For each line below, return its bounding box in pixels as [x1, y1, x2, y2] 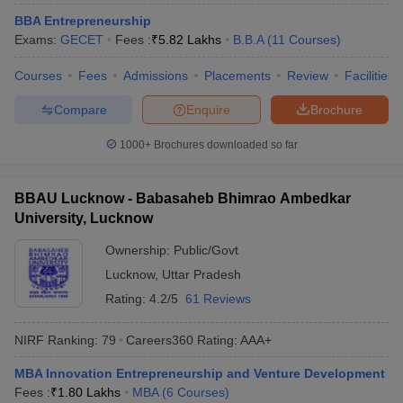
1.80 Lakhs [58, 385, 121, 399]
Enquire [186, 102, 230, 117]
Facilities [345, 68, 394, 83]
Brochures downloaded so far [150, 139, 298, 151]
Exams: [14, 32, 60, 47]
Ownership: [105, 243, 174, 257]
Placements [204, 68, 271, 83]
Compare [53, 102, 107, 117]
